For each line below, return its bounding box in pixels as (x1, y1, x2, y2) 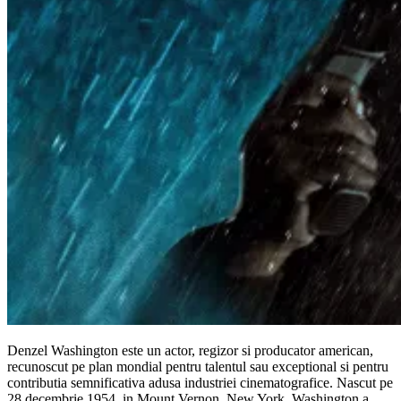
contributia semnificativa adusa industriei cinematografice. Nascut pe (7, 374, 393, 390)
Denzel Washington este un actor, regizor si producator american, (7, 342, 373, 358)
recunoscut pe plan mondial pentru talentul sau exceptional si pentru (7, 358, 388, 374)
